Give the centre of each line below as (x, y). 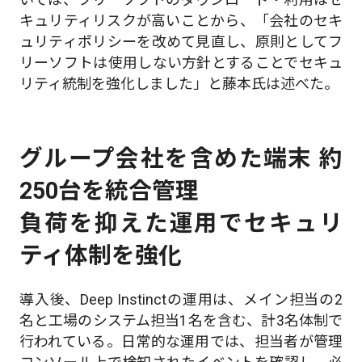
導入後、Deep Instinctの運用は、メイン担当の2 (181, 299)
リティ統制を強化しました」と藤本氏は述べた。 (179, 84)
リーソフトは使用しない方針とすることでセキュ (181, 63)
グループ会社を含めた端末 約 (181, 159)
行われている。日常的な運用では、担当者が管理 (181, 341)
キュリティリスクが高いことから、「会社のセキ (181, 21)
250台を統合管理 (109, 191)
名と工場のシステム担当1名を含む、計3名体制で (181, 320)
